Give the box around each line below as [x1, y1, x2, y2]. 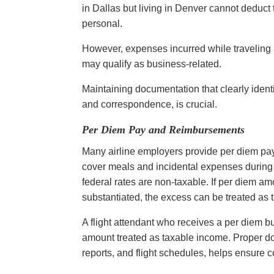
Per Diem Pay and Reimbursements [82, 123, 245, 136]
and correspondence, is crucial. [82, 98, 220, 109]
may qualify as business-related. [82, 58, 224, 69]
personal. [82, 18, 125, 29]
